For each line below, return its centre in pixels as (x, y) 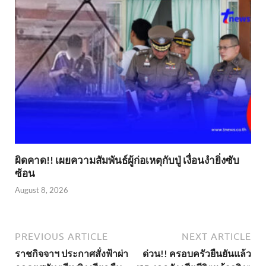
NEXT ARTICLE (216, 237)
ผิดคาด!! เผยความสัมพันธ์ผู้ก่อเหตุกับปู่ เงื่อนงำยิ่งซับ (127, 160)
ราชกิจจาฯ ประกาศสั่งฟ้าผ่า (72, 254)
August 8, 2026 (42, 190)
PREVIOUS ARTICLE (61, 237)
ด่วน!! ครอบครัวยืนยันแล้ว (197, 254)
